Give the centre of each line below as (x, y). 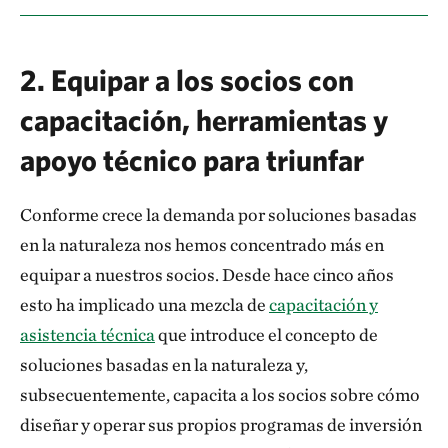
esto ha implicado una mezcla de (144, 304)
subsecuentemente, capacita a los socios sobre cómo (220, 394)
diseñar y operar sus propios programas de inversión (221, 424)
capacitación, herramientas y (204, 119)
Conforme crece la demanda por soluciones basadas (218, 214)
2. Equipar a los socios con (187, 79)
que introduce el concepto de (266, 334)
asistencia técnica (87, 334)
